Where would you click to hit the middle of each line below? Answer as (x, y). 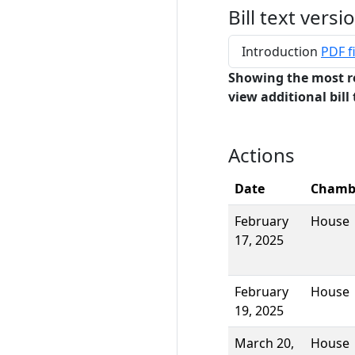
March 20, (264, 343)
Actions (261, 155)
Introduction (281, 52)
